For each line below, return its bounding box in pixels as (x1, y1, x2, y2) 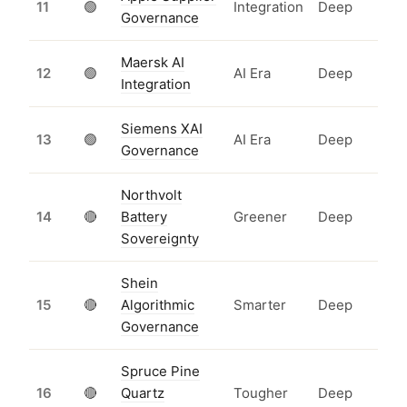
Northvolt (121, 186, 182, 204)
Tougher (233, 384, 288, 402)
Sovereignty (121, 230, 199, 248)
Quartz (121, 384, 164, 402)
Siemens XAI (121, 120, 203, 138)
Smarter (233, 296, 286, 314)
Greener (233, 208, 287, 226)
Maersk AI (121, 54, 184, 72)
